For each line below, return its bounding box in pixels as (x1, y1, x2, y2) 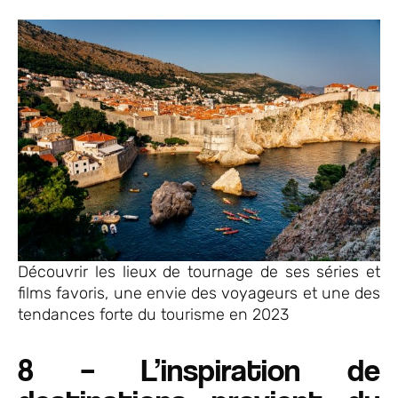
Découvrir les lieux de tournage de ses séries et (18, 262, 380, 283)
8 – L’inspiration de (18, 350, 380, 389)
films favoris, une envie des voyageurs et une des (18, 283, 380, 304)
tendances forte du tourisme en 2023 (18, 305, 289, 325)
